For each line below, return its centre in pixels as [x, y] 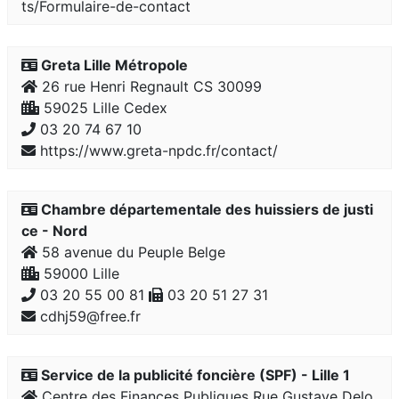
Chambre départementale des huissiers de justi [205, 209]
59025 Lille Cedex [103, 108]
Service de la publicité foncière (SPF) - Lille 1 [194, 375]
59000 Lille [79, 273]
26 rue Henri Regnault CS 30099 [150, 86]
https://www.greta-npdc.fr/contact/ [157, 151]
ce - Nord [54, 231]
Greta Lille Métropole [113, 65]
